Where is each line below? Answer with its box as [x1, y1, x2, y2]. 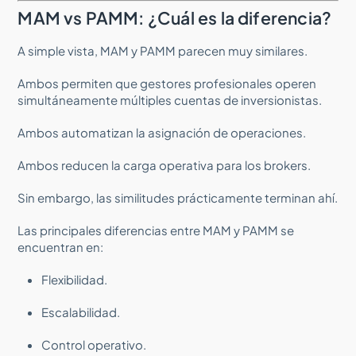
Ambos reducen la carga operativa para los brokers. [17, 157, 311, 172]
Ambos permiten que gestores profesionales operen [17, 75, 317, 91]
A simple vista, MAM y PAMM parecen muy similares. [17, 42, 308, 58]
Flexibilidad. [41, 271, 108, 287]
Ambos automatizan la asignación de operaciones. [17, 124, 307, 140]
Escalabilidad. [41, 304, 121, 319]
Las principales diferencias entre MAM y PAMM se [17, 222, 295, 238]
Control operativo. [41, 336, 147, 352]
